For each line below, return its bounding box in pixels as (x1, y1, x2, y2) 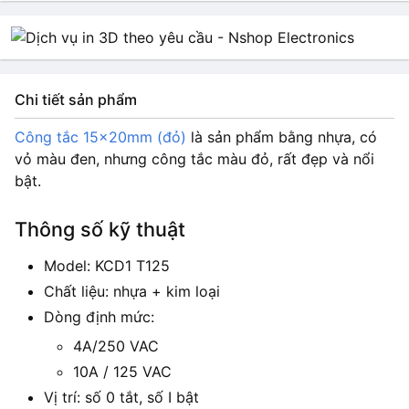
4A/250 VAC (73, 336, 159, 355)
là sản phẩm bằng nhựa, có (186, 128, 377, 146)
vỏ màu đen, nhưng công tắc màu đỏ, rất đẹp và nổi (15, 150, 374, 168)
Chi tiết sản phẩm (15, 90, 137, 109)
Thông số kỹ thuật (15, 216, 185, 241)
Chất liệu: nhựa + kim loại (44, 281, 220, 300)
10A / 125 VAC (73, 362, 172, 381)
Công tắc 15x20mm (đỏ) (15, 128, 186, 146)
